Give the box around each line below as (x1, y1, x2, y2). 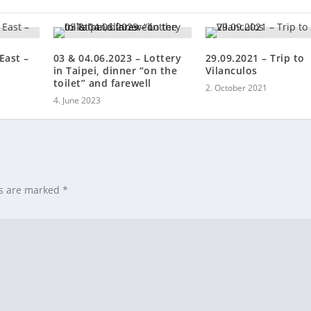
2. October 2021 (205, 81, 267, 94)
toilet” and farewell (53, 76, 151, 90)
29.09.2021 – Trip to (205, 51, 305, 65)
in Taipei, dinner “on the (53, 63, 178, 77)
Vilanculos (205, 63, 258, 77)
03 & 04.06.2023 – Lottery (53, 51, 182, 65)
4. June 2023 (53, 94, 101, 106)
